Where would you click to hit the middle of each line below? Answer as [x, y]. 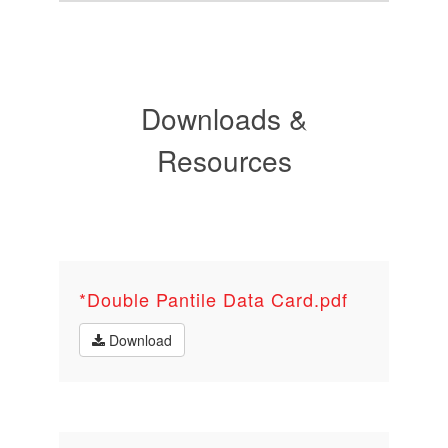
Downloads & [224, 118]
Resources [224, 160]
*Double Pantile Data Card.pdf [213, 299]
